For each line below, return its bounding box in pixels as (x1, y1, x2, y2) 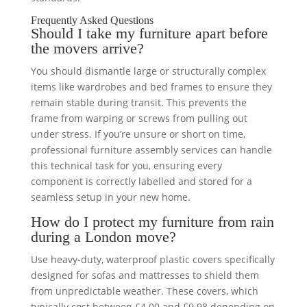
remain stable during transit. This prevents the (30, 95, 247, 109)
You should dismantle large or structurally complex (30, 64, 266, 77)
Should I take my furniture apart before (30, 24, 268, 42)
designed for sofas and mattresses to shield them (30, 268, 259, 282)
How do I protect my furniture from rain (30, 212, 274, 230)
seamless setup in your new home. (30, 190, 191, 204)
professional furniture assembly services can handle (30, 143, 272, 156)
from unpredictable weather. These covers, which (30, 284, 258, 297)
